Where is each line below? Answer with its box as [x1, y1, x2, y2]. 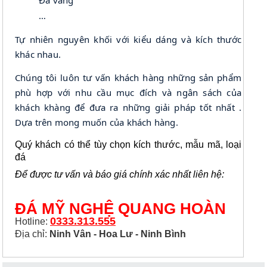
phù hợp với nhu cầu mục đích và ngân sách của [15, 86, 241, 98]
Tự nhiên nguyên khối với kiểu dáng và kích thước [15, 33, 241, 45]
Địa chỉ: [15, 229, 49, 239]
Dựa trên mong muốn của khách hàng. [15, 116, 178, 128]
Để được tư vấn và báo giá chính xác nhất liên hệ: [15, 169, 224, 179]
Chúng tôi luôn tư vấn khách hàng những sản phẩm [15, 72, 241, 83]
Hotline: [15, 216, 50, 226]
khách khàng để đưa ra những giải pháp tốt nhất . [15, 101, 241, 113]
